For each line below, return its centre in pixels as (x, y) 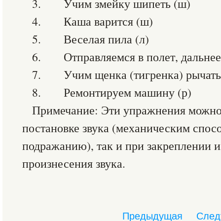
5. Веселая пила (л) (91, 39)
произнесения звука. (74, 163)
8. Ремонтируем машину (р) (112, 92)
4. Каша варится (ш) (92, 21)
